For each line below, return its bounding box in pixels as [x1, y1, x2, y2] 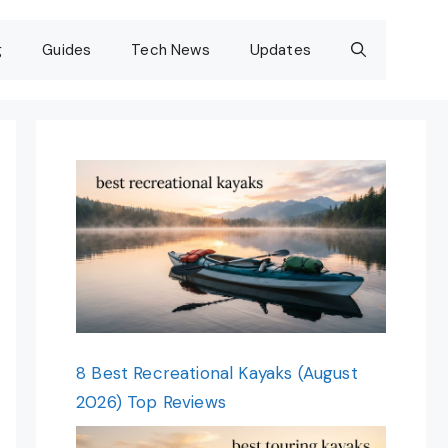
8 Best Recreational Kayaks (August [76, 362, 358, 385]
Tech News [131, 40, 210, 60]
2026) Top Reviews [76, 391, 226, 414]
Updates [249, 40, 311, 60]
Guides [42, 40, 92, 60]
